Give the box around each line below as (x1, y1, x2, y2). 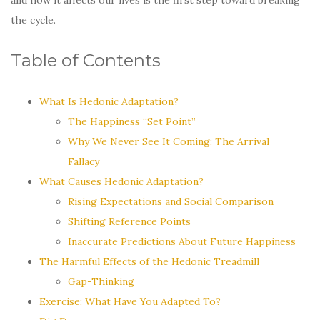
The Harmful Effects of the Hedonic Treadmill (39, 254, 259, 268)
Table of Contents (11, 49, 161, 71)
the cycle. (11, 13, 56, 26)
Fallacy (68, 154, 99, 168)
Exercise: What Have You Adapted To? (39, 294, 221, 308)
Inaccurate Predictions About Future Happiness (68, 234, 296, 248)
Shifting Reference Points (68, 214, 191, 228)
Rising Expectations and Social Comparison (68, 194, 274, 208)
